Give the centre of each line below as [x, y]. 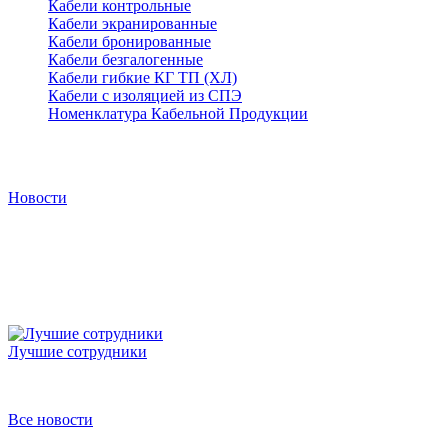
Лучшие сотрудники [77, 352]
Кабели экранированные [132, 23]
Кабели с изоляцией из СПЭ [145, 95]
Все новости [50, 420]
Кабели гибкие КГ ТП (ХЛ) [142, 77]
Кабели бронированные [129, 41]
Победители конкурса [82, 386]
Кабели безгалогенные [125, 59]
